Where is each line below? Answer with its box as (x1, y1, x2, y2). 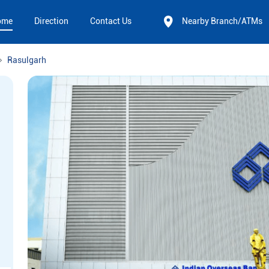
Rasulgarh (7, 55, 46, 65)
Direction (34, 16, 68, 26)
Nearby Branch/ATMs (182, 16, 262, 26)
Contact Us (90, 16, 131, 26)
